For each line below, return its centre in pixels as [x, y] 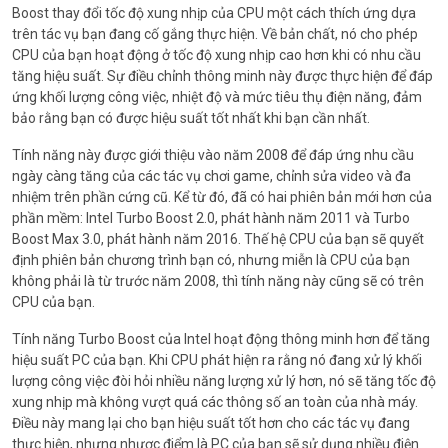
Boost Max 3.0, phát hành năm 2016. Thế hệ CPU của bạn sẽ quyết [218, 239]
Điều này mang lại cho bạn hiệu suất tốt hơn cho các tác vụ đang [211, 423]
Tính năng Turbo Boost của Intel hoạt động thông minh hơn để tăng [221, 339]
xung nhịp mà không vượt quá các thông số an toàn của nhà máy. [215, 402]
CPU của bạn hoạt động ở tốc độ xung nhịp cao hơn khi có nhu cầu [216, 55]
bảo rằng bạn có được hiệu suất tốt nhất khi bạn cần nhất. [191, 118]
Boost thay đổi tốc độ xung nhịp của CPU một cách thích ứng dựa [214, 13]
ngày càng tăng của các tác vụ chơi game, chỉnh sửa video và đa [211, 176]
